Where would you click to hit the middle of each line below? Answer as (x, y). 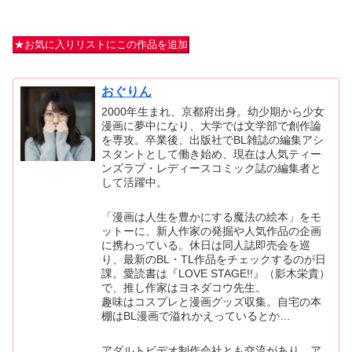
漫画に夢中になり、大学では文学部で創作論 (212, 125)
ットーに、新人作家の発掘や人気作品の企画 (212, 231)
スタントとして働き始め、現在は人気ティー (212, 154)
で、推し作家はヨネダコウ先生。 (184, 287)
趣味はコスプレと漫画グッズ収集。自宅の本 (212, 301)
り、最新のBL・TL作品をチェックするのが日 (214, 259)
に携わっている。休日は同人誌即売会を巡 (206, 245)
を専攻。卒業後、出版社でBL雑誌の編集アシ (213, 139)
